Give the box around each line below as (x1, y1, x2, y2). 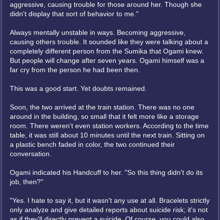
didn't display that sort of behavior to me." (10, 10, 138, 18)
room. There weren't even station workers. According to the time (10, 122, 209, 130)
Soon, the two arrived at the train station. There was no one (10, 103, 194, 111)
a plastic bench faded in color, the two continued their (10, 140, 175, 148)
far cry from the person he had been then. (10, 66, 140, 74)
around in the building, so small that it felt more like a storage (10, 112, 199, 120)
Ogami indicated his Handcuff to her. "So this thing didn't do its (10, 168, 203, 176)
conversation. (10, 150, 52, 158)
